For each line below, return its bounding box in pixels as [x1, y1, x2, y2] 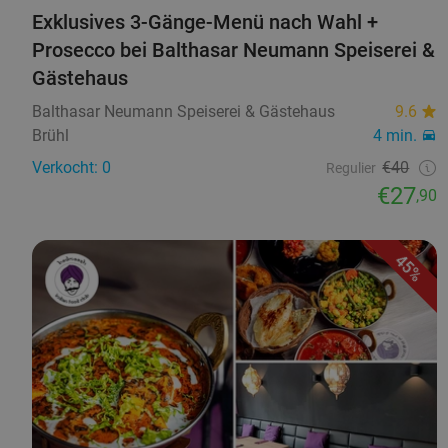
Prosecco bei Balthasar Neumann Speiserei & [32, 37, 435, 62]
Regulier [326, 159, 377, 176]
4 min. [373, 125, 418, 145]
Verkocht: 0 [32, 157, 111, 177]
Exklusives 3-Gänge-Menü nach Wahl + [32, 9, 378, 34]
